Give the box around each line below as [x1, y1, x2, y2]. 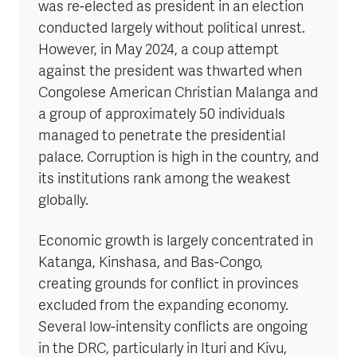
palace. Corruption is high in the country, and [38, 149, 319, 168]
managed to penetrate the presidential [38, 127, 285, 147]
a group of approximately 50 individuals [38, 106, 285, 125]
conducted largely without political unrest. [38, 20, 305, 39]
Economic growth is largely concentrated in [38, 233, 313, 252]
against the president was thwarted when [38, 63, 302, 82]
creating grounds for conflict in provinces [38, 276, 299, 295]
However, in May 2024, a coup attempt [38, 41, 279, 61]
